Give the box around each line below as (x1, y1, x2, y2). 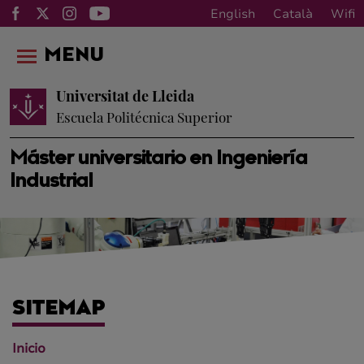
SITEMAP (12, 300, 105, 319)
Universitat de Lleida (56, 86, 194, 106)
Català (273, 5, 313, 22)
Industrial (10, 172, 93, 192)
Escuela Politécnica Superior (56, 108, 232, 126)
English (210, 5, 255, 22)
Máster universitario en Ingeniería (10, 149, 308, 169)
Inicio (12, 340, 45, 357)
